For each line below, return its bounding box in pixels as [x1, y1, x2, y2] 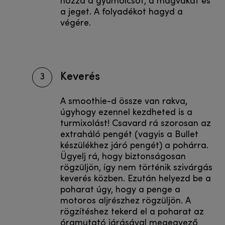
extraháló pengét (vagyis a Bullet [60, 131, 198, 140]
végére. [60, 19, 91, 28]
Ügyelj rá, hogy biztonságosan [60, 153, 186, 162]
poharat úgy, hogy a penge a [60, 186, 180, 195]
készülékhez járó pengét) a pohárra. [60, 142, 208, 151]
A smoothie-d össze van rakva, [60, 97, 187, 106]
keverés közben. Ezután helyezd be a [60, 175, 211, 184]
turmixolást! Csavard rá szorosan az [60, 120, 211, 129]
